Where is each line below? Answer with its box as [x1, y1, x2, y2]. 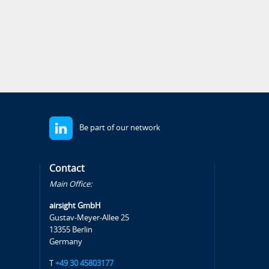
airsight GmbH [49, 201, 101, 210]
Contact [49, 163, 85, 174]
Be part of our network [79, 123, 161, 132]
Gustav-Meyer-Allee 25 [49, 213, 130, 222]
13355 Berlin [49, 225, 93, 234]
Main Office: [49, 180, 92, 189]
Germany [49, 237, 83, 246]
